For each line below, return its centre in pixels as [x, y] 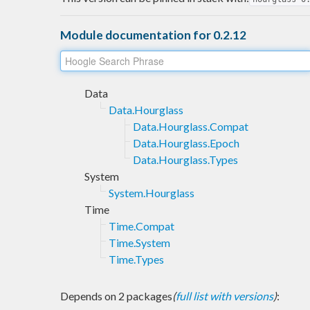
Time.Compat [142, 226]
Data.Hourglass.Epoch [186, 143]
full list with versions [225, 295]
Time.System [139, 242]
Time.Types [136, 259]
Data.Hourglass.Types [185, 159]
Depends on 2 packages [116, 295]
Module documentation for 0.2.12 [153, 35]
